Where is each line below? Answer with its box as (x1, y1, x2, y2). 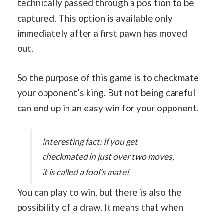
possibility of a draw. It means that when (17, 201, 183, 213)
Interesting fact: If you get (42, 136, 138, 147)
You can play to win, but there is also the (17, 186, 182, 197)
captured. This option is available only (17, 12, 173, 23)
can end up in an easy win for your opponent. (17, 102, 198, 113)
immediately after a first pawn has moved (17, 27, 187, 39)
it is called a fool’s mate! (42, 167, 130, 177)
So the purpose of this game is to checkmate (17, 71, 199, 83)
